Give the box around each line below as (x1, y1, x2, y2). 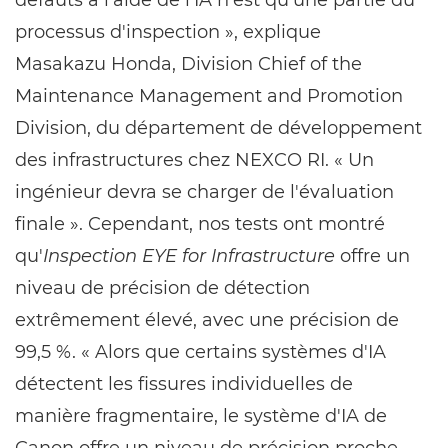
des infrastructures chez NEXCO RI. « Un (15, 149, 374, 171)
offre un (335, 245, 410, 267)
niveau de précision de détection (15, 277, 310, 299)
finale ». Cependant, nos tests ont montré (15, 213, 385, 235)
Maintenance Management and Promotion (15, 85, 403, 107)
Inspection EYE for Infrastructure (43, 245, 335, 267)
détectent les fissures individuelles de (15, 373, 353, 395)
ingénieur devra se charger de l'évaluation (15, 181, 394, 203)
